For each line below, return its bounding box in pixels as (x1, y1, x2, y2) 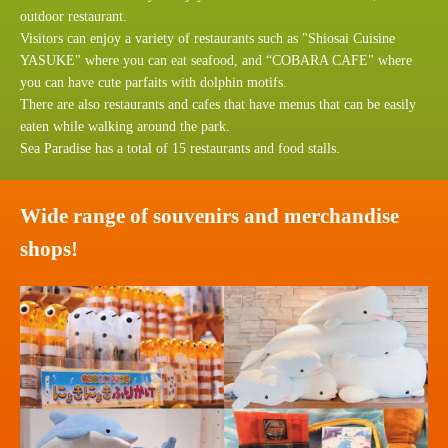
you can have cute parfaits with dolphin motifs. (20, 75, 287, 91)
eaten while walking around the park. (20, 119, 230, 135)
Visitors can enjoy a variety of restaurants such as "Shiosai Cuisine (20, 31, 395, 47)
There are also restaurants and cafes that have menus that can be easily (20, 97, 416, 113)
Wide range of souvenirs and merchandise (20, 204, 399, 229)
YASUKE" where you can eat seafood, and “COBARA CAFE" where (20, 53, 412, 69)
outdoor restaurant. (20, 9, 127, 25)
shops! (20, 237, 78, 262)
